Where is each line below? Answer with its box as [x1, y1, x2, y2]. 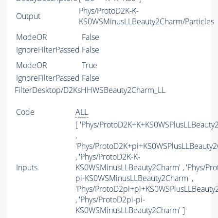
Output [16, 11, 40, 22]
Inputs [16, 162, 37, 173]
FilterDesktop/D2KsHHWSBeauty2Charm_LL [15, 85, 165, 96]
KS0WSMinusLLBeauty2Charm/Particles [79, 16, 214, 27]
